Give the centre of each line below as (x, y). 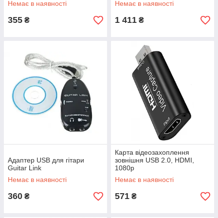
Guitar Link (25, 168)
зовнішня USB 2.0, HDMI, (154, 160)
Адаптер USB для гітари (46, 160)
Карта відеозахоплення (152, 152)
